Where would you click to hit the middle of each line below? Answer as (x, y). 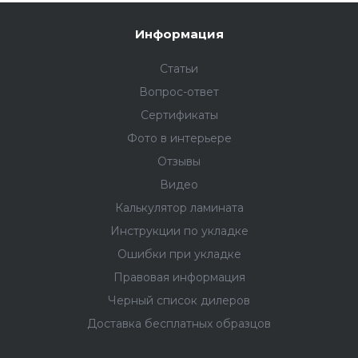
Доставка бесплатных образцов (179, 324)
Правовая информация (179, 278)
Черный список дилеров (179, 301)
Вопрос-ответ (179, 92)
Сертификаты (179, 115)
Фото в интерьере (179, 139)
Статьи (179, 69)
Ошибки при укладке (179, 255)
